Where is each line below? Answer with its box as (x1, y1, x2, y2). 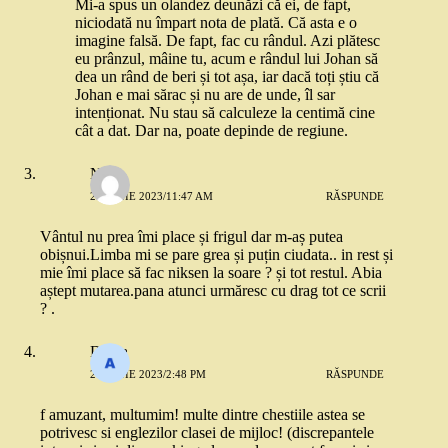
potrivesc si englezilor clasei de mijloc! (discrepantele (40, 424, 374, 442)
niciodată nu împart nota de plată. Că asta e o (75, 14, 357, 32)
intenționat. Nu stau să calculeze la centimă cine (75, 104, 375, 122)
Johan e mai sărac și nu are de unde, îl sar (75, 86, 335, 104)
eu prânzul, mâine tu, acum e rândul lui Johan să (75, 50, 378, 68)
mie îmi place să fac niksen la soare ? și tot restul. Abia (40, 264, 382, 282)
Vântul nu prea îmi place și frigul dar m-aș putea (40, 228, 343, 246)
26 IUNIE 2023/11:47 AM (90, 189, 213, 202)
